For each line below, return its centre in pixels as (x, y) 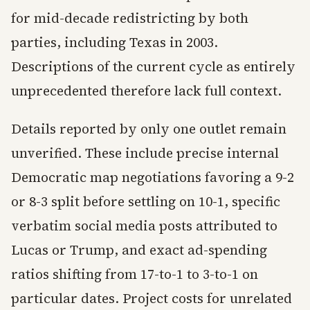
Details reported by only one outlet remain (149, 129)
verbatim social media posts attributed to (144, 226)
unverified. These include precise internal (145, 153)
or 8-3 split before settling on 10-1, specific (146, 202)
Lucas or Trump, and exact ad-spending (139, 250)
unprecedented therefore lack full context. (146, 91)
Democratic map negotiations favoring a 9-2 (153, 177)
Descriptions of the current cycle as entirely (153, 67)
